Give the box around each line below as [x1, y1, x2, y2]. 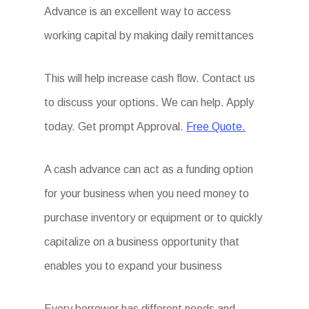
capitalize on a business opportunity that [44, 236, 240, 248]
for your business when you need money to [44, 188, 250, 199]
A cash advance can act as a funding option [44, 163, 254, 175]
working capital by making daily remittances [44, 30, 255, 41]
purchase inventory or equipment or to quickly [44, 212, 263, 223]
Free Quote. [186, 121, 246, 132]
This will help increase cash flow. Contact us [44, 72, 256, 84]
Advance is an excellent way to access [44, 6, 232, 17]
